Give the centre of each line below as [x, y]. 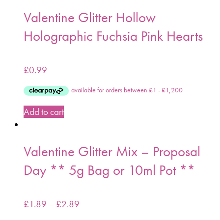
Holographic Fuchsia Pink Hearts [113, 36]
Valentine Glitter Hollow [90, 17]
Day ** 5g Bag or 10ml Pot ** [109, 170]
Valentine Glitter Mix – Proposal [112, 151]
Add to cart [44, 111]
